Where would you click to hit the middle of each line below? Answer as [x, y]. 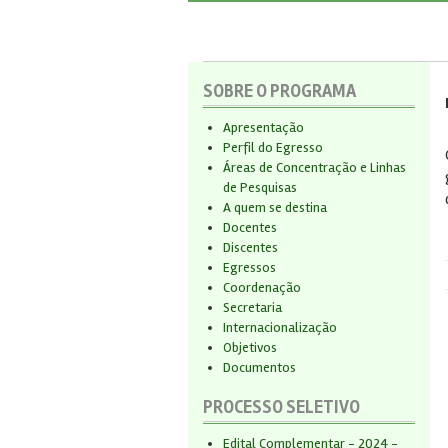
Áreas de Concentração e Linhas [314, 167]
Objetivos [250, 347]
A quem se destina [275, 207]
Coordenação [262, 287]
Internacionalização [280, 327]
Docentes [250, 227]
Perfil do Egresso [273, 147]
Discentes [250, 247]
